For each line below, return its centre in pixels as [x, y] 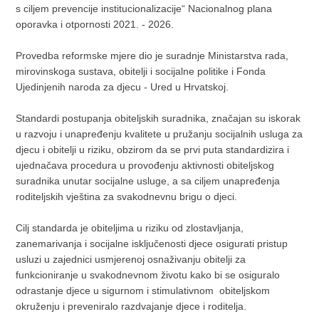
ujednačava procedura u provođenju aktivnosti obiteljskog [145, 165]
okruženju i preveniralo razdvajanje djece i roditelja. [131, 306]
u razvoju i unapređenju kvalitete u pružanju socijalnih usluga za [159, 134]
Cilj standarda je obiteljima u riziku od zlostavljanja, [130, 228]
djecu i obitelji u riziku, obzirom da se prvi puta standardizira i [153, 150]
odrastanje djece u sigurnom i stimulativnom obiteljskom [143, 291]
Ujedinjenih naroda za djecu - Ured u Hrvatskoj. [124, 87]
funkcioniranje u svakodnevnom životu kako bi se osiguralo [148, 275]
